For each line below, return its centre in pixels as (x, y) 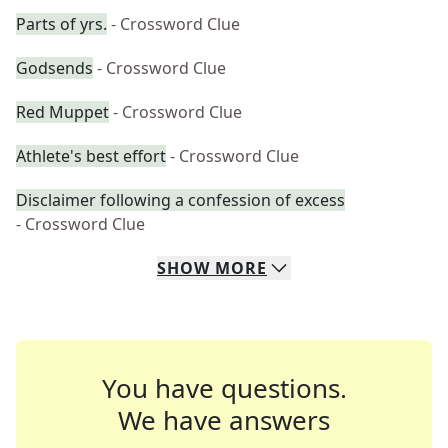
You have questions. (224, 388)
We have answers (224, 420)
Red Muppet (62, 112)
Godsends (54, 68)
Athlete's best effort (91, 156)
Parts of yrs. (61, 24)
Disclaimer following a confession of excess (180, 200)
